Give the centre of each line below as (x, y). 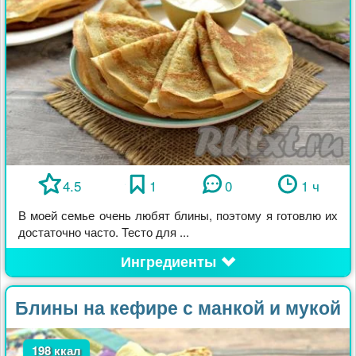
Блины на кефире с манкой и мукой (178, 308)
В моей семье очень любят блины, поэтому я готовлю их (178, 215)
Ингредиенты (168, 262)
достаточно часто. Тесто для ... (104, 232)
